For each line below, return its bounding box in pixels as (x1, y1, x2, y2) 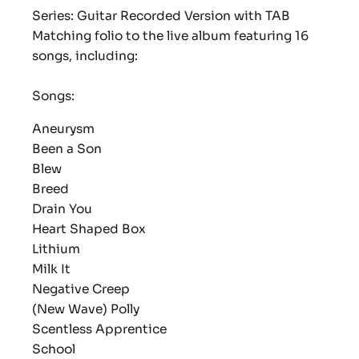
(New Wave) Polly (32, 301, 139, 317)
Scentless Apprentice (32, 321, 167, 337)
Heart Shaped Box (32, 221, 146, 237)
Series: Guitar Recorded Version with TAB (32, 8, 290, 24)
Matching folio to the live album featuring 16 (32, 28, 309, 44)
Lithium (32, 241, 80, 257)
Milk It (32, 261, 71, 277)
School (32, 341, 75, 357)
